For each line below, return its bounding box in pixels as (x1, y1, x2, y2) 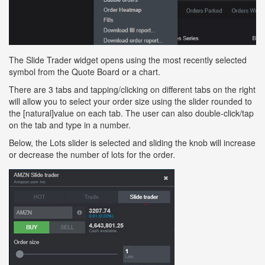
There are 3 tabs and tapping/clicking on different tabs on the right (9, 83, 256, 95)
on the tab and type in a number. (9, 118, 131, 131)
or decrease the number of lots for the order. (9, 148, 175, 160)
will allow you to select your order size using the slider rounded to (9, 95, 252, 107)
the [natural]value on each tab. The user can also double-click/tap (9, 106, 254, 119)
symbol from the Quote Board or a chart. (9, 65, 160, 77)
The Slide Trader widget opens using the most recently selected (9, 53, 247, 66)
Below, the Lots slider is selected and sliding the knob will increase (9, 136, 256, 148)
